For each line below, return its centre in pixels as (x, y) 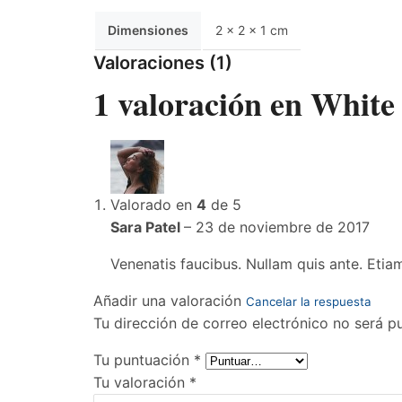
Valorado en (154, 205)
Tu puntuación (144, 360)
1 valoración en (202, 103)
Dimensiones (148, 30)
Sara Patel (148, 227)
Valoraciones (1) (163, 63)
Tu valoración (141, 382)
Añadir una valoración (170, 301)
